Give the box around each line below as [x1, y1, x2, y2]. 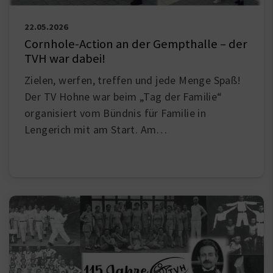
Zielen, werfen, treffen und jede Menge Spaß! [24, 73, 241, 88]
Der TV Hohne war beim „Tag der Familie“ [24, 90, 222, 104]
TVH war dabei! [24, 51, 105, 67]
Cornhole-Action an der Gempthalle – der [24, 36, 247, 52]
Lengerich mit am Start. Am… [24, 122, 168, 137]
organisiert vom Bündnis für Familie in [24, 106, 207, 121]
